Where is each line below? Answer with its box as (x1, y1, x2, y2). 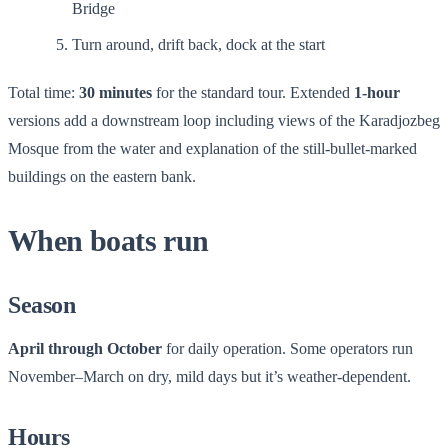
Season (8, 291, 76, 318)
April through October (8, 339, 162, 357)
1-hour (354, 83, 400, 101)
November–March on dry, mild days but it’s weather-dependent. (8, 367, 411, 385)
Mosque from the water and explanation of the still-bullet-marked (8, 139, 417, 157)
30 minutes (79, 83, 152, 101)
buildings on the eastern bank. (8, 167, 196, 185)
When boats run (8, 223, 209, 257)
